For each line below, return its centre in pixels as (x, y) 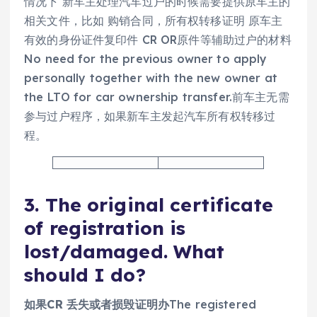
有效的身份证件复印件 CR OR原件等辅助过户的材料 (158, 39)
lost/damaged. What (125, 251)
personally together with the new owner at (151, 77)
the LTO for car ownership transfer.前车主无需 (157, 97)
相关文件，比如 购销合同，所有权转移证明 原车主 (154, 20)
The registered (213, 304)
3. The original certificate (149, 204)
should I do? (85, 275)
